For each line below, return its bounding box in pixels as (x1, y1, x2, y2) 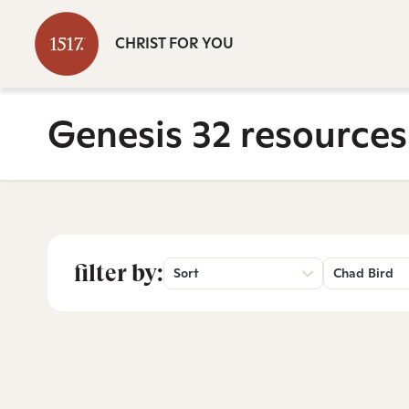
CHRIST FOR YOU (115, 34, 234, 53)
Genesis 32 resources (47, 110, 407, 158)
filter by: (74, 259, 163, 287)
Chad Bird (333, 265, 393, 281)
